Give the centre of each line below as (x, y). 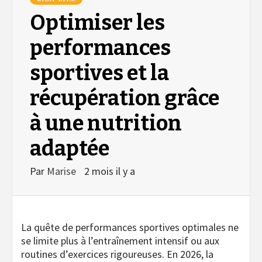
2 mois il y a (110, 171)
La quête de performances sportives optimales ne (130, 227)
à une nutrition (106, 123)
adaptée (70, 148)
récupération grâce (125, 98)
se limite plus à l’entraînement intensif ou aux (120, 240)
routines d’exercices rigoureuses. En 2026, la (117, 254)
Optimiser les (97, 23)
